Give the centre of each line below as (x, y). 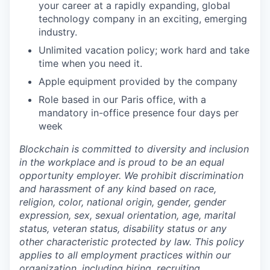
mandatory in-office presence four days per (139, 113)
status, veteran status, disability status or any (123, 228)
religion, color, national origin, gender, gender (123, 202)
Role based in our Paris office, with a (122, 99)
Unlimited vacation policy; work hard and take (144, 50)
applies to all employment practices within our (125, 255)
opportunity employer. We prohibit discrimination (131, 175)
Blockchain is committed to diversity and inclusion (134, 149)
